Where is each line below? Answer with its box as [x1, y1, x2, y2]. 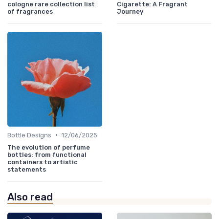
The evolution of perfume [7, 143, 90, 151]
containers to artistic [7, 158, 78, 166]
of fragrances [7, 7, 53, 15]
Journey [117, 7, 143, 15]
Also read [7, 191, 53, 203]
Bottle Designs [7, 131, 51, 139]
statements [7, 165, 46, 173]
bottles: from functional [7, 151, 87, 158]
